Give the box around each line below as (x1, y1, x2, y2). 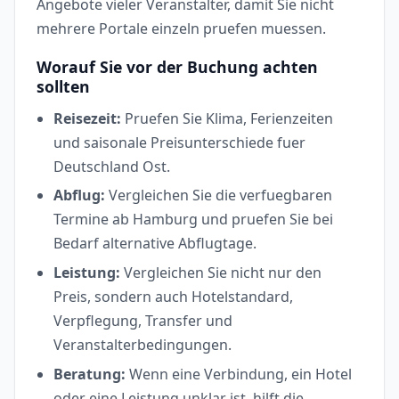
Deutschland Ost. (53, 156, 171, 176)
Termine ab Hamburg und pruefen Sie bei (53, 209, 334, 230)
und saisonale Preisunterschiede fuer (53, 132, 306, 152)
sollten (37, 75, 90, 97)
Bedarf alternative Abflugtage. (53, 233, 257, 254)
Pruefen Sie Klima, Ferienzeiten (121, 108, 334, 128)
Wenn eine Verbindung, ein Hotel (126, 363, 353, 384)
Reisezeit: (53, 108, 122, 128)
